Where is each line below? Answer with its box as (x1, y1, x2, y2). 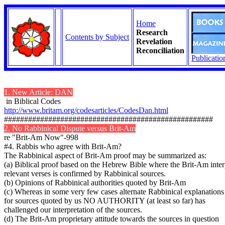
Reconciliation (136, 46, 184, 55)
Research (136, 28, 168, 37)
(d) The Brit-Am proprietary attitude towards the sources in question (4, 214, 219, 223)
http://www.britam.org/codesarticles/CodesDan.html (4, 106, 168, 115)
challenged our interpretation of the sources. (4, 205, 142, 214)
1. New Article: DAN (4, 88, 73, 96)
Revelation (136, 37, 172, 46)
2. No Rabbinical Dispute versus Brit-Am (4, 124, 136, 133)
